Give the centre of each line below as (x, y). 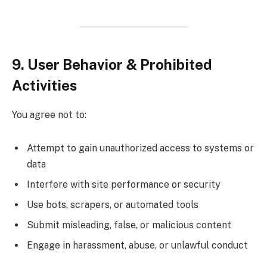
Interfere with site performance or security (124, 184)
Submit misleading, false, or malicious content (129, 225)
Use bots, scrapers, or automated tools (113, 204)
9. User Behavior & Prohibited (112, 64)
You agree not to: (49, 114)
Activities (44, 85)
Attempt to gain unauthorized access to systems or (140, 148)
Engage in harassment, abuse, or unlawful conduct (137, 245)
